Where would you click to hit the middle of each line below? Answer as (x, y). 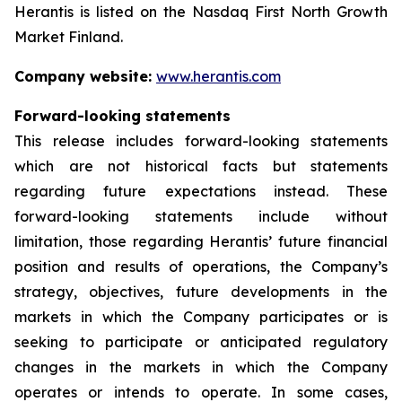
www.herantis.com (218, 76)
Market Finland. (69, 37)
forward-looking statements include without (201, 216)
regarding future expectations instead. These (201, 191)
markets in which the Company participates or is (201, 317)
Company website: (85, 76)
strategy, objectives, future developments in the (201, 292)
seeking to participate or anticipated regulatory (201, 342)
